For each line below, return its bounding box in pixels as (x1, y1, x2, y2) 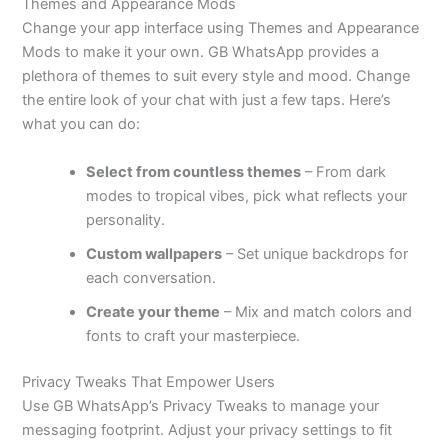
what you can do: (22, 115, 141, 134)
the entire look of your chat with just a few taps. (22, 91, 350, 110)
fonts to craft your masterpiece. (86, 326, 301, 345)
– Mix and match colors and (220, 302, 413, 321)
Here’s (349, 91, 392, 110)
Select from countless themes (86, 162, 302, 181)
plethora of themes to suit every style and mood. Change (22, 67, 411, 86)
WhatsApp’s (77, 396, 160, 415)
